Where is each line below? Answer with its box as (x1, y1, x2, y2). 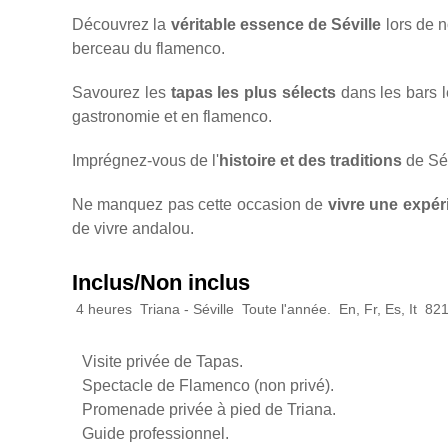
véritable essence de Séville (170, 16, 382, 34)
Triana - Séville (136, 301, 238, 318)
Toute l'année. (238, 301, 335, 318)
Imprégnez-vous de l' (72, 152, 219, 170)
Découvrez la (72, 16, 171, 34)
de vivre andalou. (72, 220, 194, 238)
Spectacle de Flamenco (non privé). (82, 377, 334, 395)
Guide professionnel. (82, 425, 229, 443)
